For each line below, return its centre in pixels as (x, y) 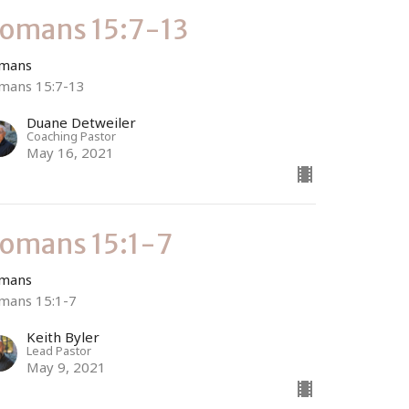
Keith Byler (63, 336)
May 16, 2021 (71, 152)
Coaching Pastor (72, 136)
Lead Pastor (59, 350)
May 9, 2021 (67, 367)
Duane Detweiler (82, 122)
